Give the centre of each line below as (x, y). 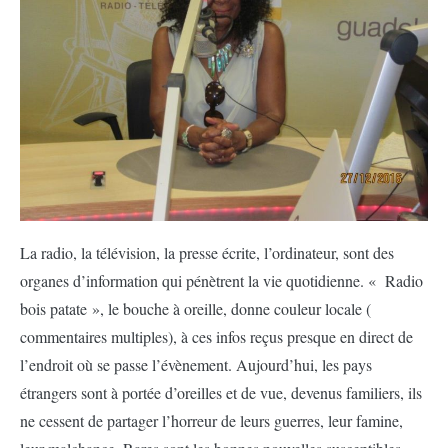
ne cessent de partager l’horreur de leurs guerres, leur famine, (211, 420)
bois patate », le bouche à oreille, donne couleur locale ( (195, 308)
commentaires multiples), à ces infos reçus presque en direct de (216, 336)
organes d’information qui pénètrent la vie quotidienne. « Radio (221, 280)
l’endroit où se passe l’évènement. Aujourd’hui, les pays (196, 364)
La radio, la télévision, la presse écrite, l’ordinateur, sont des (207, 252)
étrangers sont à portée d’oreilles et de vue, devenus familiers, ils (221, 392)
